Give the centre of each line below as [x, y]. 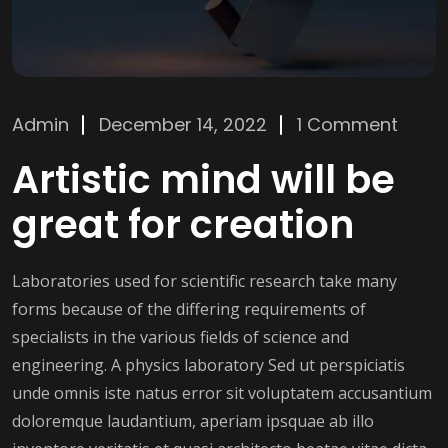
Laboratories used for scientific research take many [204, 281]
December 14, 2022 [183, 125]
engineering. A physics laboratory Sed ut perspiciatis [208, 365]
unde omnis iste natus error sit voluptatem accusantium [222, 393]
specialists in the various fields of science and [180, 337]
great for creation [183, 225]
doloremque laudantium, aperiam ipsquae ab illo [193, 421]
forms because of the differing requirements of [189, 309]
